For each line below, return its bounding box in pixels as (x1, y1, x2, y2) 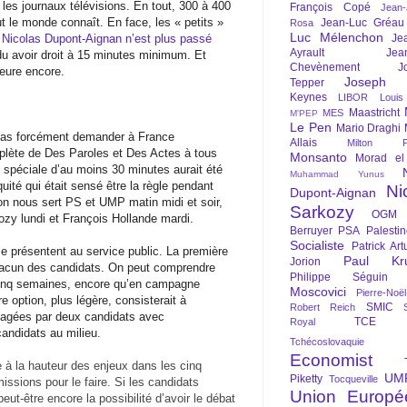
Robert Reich (290, 302, 356, 313)
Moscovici (290, 284, 346, 299)
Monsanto (290, 150, 347, 164)
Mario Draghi (335, 122, 402, 134)
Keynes (290, 91, 327, 104)
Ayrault (290, 46, 324, 59)
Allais (290, 136, 317, 149)
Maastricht (348, 106, 400, 119)
